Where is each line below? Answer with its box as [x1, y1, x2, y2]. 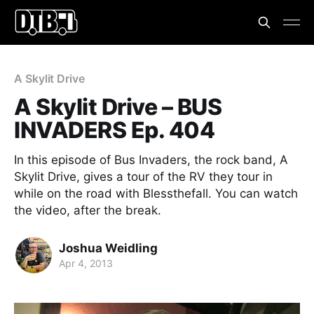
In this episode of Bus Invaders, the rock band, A [14, 153, 288, 167]
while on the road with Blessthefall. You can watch [14, 186, 298, 200]
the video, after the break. [14, 203, 161, 217]
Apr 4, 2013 [59, 257, 113, 269]
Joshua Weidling [59, 240, 158, 255]
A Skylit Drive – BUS [14, 93, 222, 121]
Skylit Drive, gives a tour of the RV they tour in [14, 170, 273, 184]
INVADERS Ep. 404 [14, 116, 215, 144]
